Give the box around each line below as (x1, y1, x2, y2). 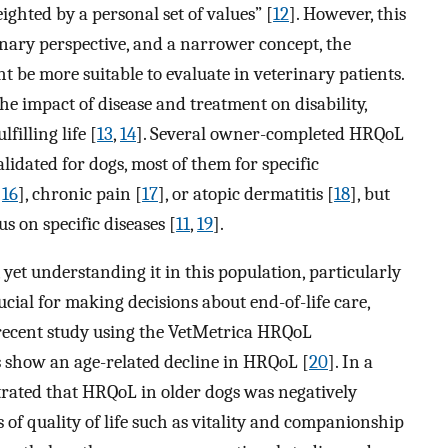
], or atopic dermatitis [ (158, 182, 334, 205)
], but (350, 182, 390, 205)
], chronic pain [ (18, 182, 142, 205)
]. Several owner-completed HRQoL (136, 122, 404, 145)
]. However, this (289, 2, 406, 25)
